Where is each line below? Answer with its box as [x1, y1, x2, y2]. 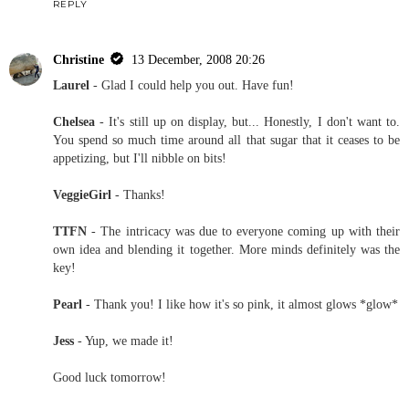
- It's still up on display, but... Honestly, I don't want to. [95, 114, 400, 130]
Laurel [53, 78, 89, 93]
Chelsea [53, 114, 95, 130]
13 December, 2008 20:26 [131, 52, 265, 68]
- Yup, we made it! [74, 333, 173, 349]
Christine [53, 52, 104, 68]
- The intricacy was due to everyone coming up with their [87, 224, 400, 239]
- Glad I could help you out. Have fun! [89, 78, 294, 93]
